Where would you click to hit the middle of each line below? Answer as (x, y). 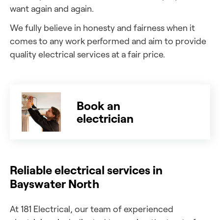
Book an (98, 105)
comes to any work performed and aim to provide (108, 41)
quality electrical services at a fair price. (87, 54)
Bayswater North (55, 183)
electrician (105, 118)
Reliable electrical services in (86, 170)
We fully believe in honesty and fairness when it (102, 27)
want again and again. (52, 8)
